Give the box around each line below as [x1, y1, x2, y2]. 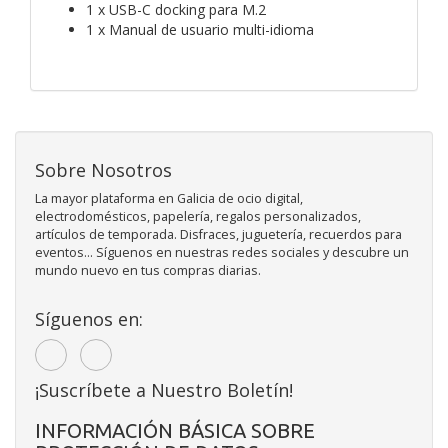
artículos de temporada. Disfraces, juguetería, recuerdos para [35, 225, 402, 243]
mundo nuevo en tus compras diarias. [35, 261, 261, 279]
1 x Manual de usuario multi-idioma [86, 19, 314, 39]
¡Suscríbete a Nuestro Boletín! [35, 377, 293, 402]
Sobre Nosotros [35, 157, 172, 182]
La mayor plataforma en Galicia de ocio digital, [35, 189, 303, 207]
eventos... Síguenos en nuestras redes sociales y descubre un [35, 243, 409, 261]
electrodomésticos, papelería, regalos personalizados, [35, 207, 361, 225]
